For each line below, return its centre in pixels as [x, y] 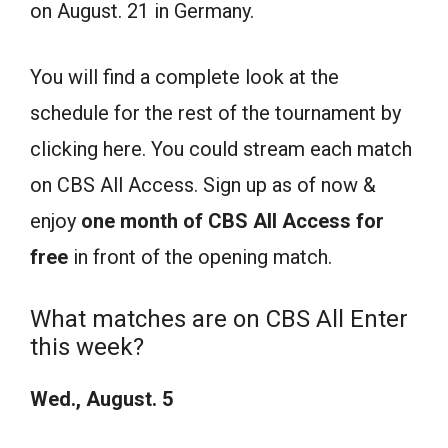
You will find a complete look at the [184, 76]
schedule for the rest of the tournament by [215, 112]
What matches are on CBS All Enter [219, 318]
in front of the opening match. [200, 256]
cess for [345, 220]
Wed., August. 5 [101, 398]
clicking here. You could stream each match [221, 148]
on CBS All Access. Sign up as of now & [203, 184]
